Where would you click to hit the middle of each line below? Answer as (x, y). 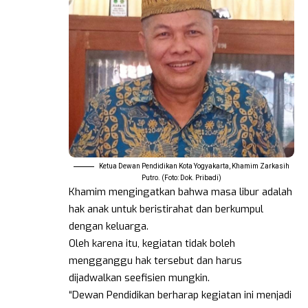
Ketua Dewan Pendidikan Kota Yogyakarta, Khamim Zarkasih (194, 166)
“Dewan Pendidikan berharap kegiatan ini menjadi (180, 295)
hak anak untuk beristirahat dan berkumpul (166, 209)
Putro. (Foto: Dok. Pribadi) (181, 178)
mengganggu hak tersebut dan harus (155, 261)
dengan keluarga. (109, 227)
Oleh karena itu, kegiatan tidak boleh (152, 244)
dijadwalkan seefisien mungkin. (139, 278)
